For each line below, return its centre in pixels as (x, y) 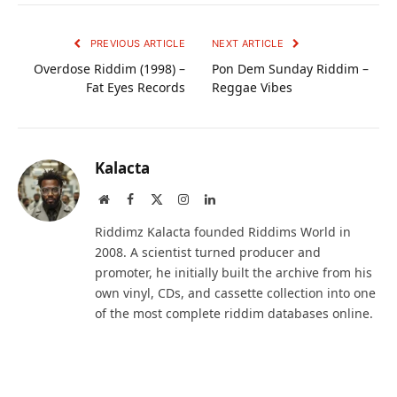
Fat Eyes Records (136, 87)
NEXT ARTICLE (249, 43)
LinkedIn (237, 198)
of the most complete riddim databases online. (234, 313)
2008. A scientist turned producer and (208, 252)
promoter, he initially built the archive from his (234, 272)
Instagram (213, 198)
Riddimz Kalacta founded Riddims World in (223, 231)
